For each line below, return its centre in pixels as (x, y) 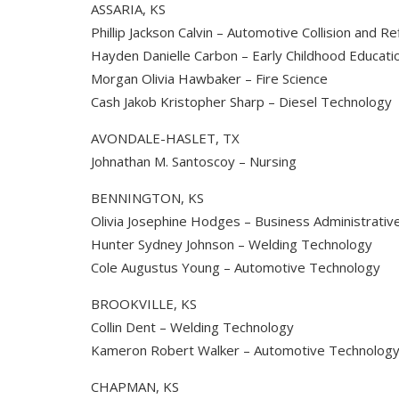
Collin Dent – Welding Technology (192, 327)
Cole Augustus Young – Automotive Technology (236, 267)
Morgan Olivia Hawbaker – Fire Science (209, 78)
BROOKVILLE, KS (144, 304)
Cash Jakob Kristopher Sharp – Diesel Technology (241, 102)
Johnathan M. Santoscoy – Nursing (194, 161)
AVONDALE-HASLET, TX (165, 138)
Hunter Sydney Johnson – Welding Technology (232, 244)
